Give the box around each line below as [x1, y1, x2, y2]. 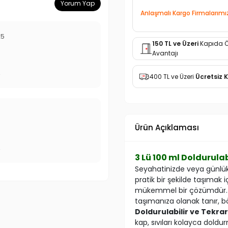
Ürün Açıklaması [134, 122, 199, 133]
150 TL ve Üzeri [152, 39, 198, 48]
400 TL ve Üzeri [149, 72, 195, 81]
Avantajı [152, 49, 178, 58]
